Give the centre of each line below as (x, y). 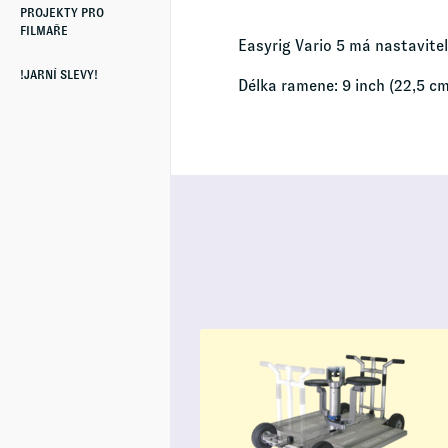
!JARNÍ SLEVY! (59, 75)
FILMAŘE (44, 31)
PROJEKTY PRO (62, 13)
